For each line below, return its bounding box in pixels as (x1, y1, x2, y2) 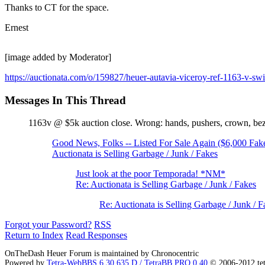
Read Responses (66, 230, 127, 241)
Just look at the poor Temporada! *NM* (76, 169, 225, 179)
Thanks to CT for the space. (5, 2, 109, 12)
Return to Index (5, 230, 63, 241)
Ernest (5, 22, 28, 33)
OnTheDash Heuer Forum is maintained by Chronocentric (5, 249, 199, 258)
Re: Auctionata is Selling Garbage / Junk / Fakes (76, 179, 256, 190)
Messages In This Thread (5, 93, 126, 106)
